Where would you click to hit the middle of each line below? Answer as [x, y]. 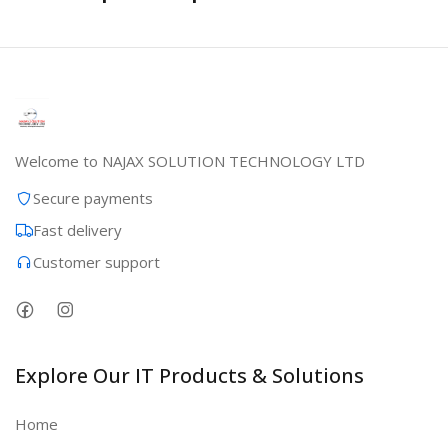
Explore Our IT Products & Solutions [189, 375]
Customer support [96, 262]
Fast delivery [77, 230]
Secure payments [93, 198]
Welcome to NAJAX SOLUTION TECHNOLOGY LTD [190, 161]
